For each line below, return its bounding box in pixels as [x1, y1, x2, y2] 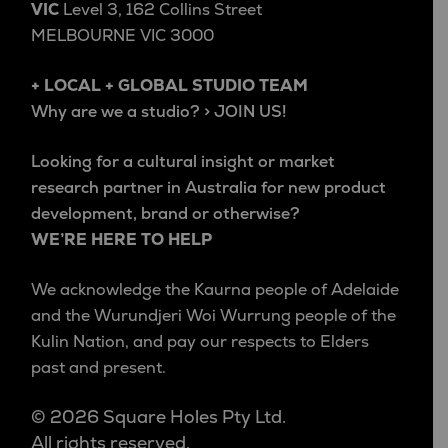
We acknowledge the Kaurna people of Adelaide [31, 280, 399, 301]
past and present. [31, 358, 166, 379]
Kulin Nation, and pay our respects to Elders [31, 332, 369, 353]
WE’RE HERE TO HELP [31, 230, 212, 251]
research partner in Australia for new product [31, 178, 386, 199]
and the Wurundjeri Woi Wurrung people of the [31, 306, 396, 327]
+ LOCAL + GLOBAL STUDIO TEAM [31, 76, 308, 97]
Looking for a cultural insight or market [31, 152, 335, 173]
